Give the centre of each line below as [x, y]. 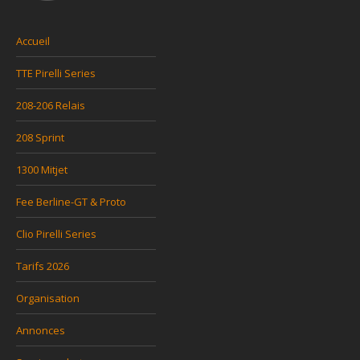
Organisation [48, 298]
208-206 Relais [51, 105]
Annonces [41, 330]
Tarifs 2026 [43, 266]
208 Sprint [40, 137]
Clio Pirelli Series [56, 233]
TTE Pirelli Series [56, 73]
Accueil [33, 41]
